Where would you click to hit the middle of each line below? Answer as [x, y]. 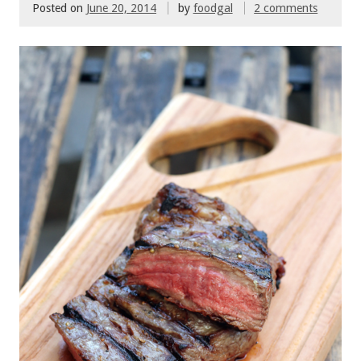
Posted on [59, 8]
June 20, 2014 [121, 8]
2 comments [286, 8]
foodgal [213, 8]
